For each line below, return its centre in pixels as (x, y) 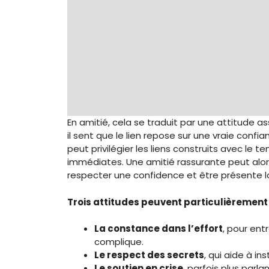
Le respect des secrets (149, 255)
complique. (119, 242)
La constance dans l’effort (159, 228)
